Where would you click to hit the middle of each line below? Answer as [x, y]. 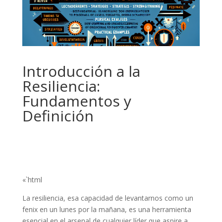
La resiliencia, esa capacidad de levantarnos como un [108, 198]
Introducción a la [81, 71]
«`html [32, 180]
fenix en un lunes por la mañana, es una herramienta [107, 210]
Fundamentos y [77, 101]
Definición [58, 116]
